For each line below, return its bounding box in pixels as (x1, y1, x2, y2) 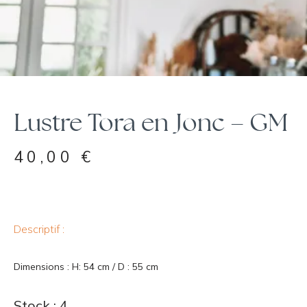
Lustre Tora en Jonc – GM (14, 106, 288, 138)
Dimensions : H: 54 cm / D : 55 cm (14, 260, 158, 273)
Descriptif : (14, 221, 67, 236)
